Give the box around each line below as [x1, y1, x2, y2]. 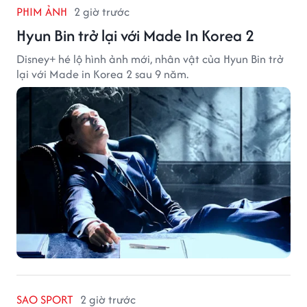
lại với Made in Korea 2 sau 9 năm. [16, 65, 188, 82]
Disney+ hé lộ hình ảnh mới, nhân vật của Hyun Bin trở [16, 50, 284, 67]
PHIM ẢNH [16, 3, 67, 20]
